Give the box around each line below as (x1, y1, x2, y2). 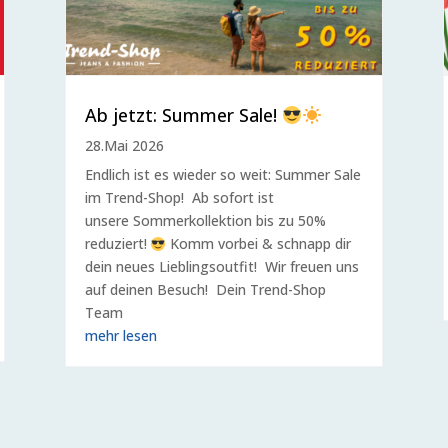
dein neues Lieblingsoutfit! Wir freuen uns (84, 257, 359, 277)
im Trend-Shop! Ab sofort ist (84, 188, 274, 208)
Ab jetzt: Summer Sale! (84, 103, 282, 128)
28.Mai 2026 (84, 136, 164, 156)
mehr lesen (84, 326, 157, 346)
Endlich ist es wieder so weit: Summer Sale (84, 165, 361, 185)
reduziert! (84, 234, 151, 254)
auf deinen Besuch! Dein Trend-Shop (84, 280, 326, 300)
